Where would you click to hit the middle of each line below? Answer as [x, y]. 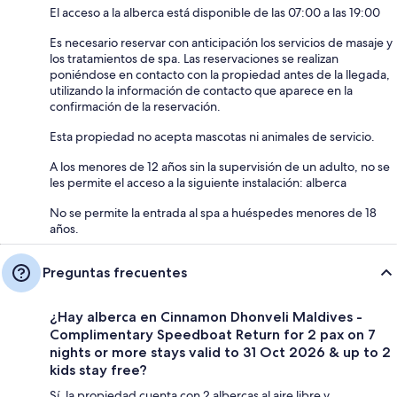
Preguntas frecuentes [115, 272]
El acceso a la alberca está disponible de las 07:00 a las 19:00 [215, 12]
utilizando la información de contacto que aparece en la [201, 90]
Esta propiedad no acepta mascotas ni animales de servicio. [212, 136]
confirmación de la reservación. [135, 106]
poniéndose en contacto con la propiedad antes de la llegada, [220, 74]
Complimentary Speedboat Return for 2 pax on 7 [213, 334]
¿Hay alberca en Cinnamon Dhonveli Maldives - [206, 316]
